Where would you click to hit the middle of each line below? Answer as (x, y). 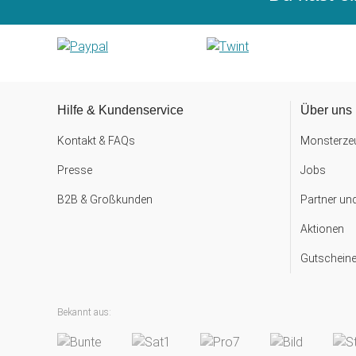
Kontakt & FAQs (96, 140)
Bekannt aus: (84, 312)
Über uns (326, 110)
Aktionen (322, 228)
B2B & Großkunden (105, 199)
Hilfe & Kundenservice (120, 110)
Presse (75, 170)
